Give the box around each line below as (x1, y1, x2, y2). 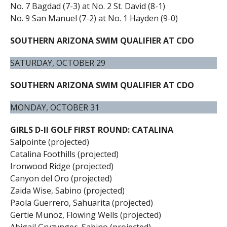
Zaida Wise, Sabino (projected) (10, 184, 125, 196)
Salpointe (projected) (10, 136, 89, 147)
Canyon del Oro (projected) (10, 172, 112, 184)
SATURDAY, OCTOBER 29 (10, 57, 105, 68)
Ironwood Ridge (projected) (10, 160, 113, 172)
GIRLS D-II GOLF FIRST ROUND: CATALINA (10, 124, 173, 135)
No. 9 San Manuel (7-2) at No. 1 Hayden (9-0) (10, 12, 178, 24)
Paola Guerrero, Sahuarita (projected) (10, 197, 153, 208)
